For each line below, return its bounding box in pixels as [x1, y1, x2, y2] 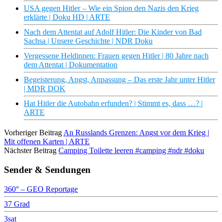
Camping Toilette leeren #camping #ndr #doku [58, 146, 204, 155]
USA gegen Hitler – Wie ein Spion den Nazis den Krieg [24, 4, 199, 13]
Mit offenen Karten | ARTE [4, 137, 90, 146]
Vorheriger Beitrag [4, 128, 62, 137]
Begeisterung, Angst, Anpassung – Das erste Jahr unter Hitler [24, 75, 215, 84]
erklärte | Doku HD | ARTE [24, 13, 110, 22]
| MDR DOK [24, 84, 65, 93]
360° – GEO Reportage [4, 184, 78, 193]
